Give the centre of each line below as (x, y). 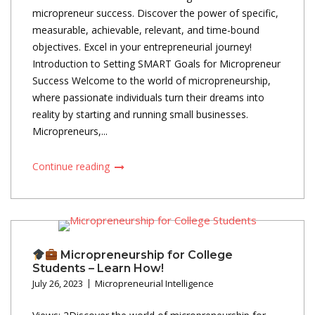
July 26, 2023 (58, 283)
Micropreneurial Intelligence (154, 283)
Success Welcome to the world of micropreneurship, (152, 80)
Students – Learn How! (98, 268)
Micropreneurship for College (146, 255)
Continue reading (72, 166)
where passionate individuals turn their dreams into (148, 97)
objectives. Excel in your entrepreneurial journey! (142, 46)
